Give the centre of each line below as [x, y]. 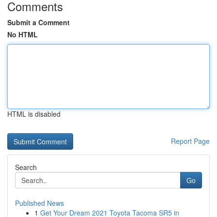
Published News [39, 203]
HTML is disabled [34, 114]
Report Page [190, 141]
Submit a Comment [39, 22]
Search [26, 167]
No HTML [23, 34]
